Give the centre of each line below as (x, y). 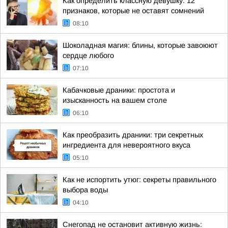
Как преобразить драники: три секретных (133, 135)
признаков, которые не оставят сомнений (133, 11)
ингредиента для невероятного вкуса (126, 145)
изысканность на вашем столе (115, 100)
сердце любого (88, 55)
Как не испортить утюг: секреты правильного (139, 180)
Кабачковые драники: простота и (119, 90)
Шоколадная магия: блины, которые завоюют (140, 45)
